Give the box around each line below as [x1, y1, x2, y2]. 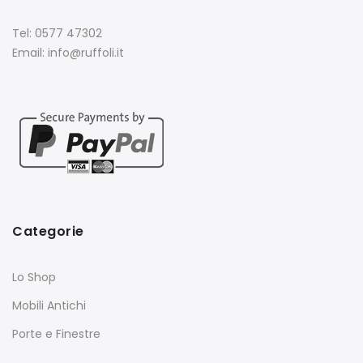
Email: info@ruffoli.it [12, 45, 124, 62]
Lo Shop [12, 269, 56, 286]
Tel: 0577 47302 [12, 25, 102, 42]
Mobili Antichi [12, 297, 86, 314]
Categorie [12, 222, 84, 241]
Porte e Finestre [12, 326, 100, 343]
